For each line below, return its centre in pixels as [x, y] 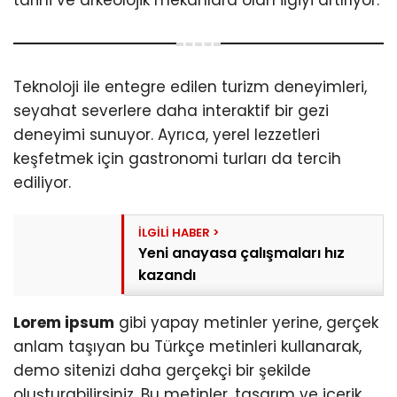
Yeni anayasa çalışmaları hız [242, 253]
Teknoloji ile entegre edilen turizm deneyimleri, [190, 86]
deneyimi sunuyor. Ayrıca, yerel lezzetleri [167, 134]
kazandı [167, 275]
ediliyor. [42, 182]
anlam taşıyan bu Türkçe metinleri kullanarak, [187, 346]
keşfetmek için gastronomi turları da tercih [177, 158]
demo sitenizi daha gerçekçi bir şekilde [162, 370]
